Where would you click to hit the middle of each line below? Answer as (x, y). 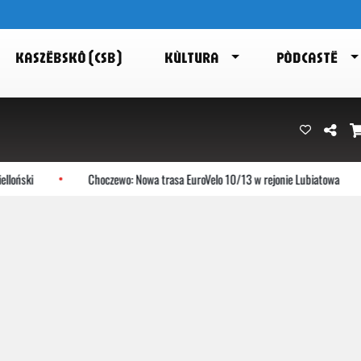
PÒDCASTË (307, 57)
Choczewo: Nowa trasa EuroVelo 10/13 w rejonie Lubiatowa (184, 178)
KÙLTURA (191, 57)
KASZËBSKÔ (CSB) (68, 57)
